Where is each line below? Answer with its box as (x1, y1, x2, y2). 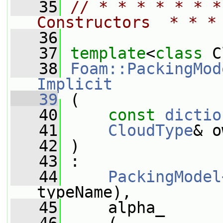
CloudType (108, 121, 193, 139)
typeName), (37, 183, 131, 201)
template (70, 44, 146, 62)
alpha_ (61, 199, 165, 217)
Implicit (37, 75, 112, 93)
